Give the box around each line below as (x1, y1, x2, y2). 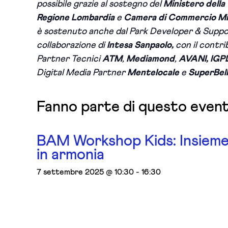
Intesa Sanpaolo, (107, 41, 176, 50)
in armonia (37, 147, 104, 162)
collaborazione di (37, 41, 107, 50)
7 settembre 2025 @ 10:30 (37, 168, 134, 176)
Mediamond (126, 54, 175, 64)
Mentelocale (125, 68, 181, 77)
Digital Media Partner (37, 68, 125, 77)
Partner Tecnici (37, 54, 102, 64)
